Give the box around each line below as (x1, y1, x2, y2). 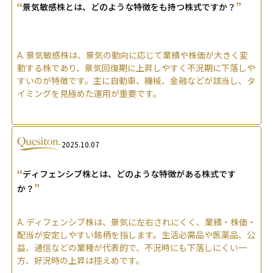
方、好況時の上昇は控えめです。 (17, 254, 144, 267)
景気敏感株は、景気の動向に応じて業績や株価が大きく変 (26, 49, 248, 62)
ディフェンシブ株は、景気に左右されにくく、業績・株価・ (26, 216, 256, 229)
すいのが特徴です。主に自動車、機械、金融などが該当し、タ (17, 74, 255, 87)
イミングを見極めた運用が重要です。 (17, 87, 161, 100)
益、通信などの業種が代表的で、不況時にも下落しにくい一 (17, 241, 247, 254)
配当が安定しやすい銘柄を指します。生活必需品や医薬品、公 (17, 229, 255, 241)
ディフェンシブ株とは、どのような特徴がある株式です (23, 168, 236, 180)
